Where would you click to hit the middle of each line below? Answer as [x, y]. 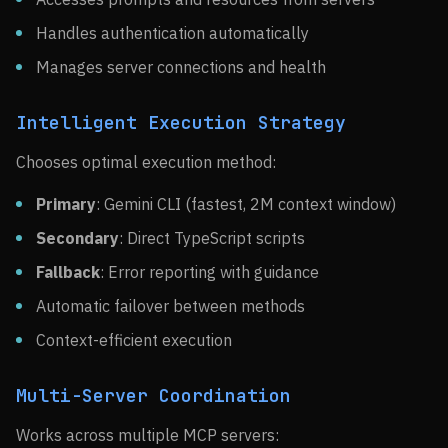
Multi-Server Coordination [153, 395]
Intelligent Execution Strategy [181, 122]
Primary [66, 204]
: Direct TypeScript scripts [212, 238]
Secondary [77, 238]
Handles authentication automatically [172, 33]
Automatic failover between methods [170, 306]
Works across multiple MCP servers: [147, 435]
